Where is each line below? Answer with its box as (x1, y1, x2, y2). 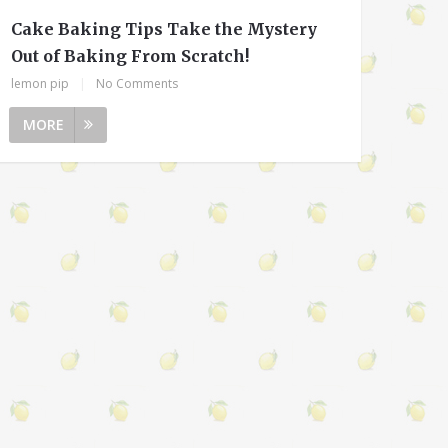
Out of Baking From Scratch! (11, 45, 250, 66)
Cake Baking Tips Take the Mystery (11, 18, 318, 39)
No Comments (96, 74, 179, 92)
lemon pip (11, 74, 70, 92)
